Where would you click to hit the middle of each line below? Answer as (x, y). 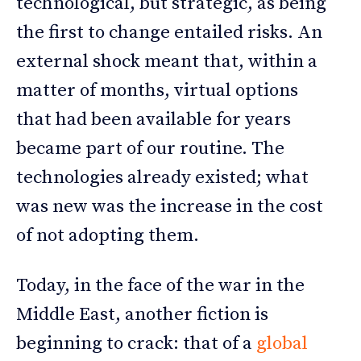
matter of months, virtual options (157, 90)
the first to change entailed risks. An (169, 32)
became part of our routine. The (150, 148)
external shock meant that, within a (167, 61)
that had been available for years (154, 119)
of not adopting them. (108, 235)
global (282, 343)
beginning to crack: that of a (136, 343)
